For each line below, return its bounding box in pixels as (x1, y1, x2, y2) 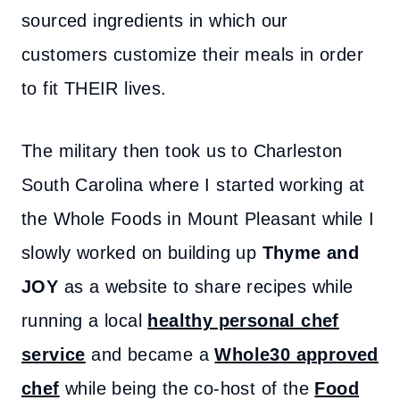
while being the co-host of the (59, 379, 315, 398)
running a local (21, 311, 148, 330)
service (21, 345, 86, 364)
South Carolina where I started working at (21, 175, 365, 195)
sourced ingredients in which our (21, 11, 288, 30)
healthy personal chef (147, 311, 339, 330)
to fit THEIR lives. (21, 79, 167, 98)
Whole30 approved (214, 345, 379, 364)
